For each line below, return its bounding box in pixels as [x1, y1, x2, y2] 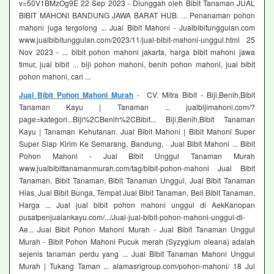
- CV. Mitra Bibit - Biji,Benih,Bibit [133, 89, 255, 100]
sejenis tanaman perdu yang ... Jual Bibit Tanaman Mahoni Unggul [19, 248, 255, 259]
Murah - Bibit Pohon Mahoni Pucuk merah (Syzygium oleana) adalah [19, 236, 255, 247]
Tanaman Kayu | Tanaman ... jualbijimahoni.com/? [19, 102, 255, 113]
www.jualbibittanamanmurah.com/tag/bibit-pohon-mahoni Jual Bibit [19, 163, 255, 174]
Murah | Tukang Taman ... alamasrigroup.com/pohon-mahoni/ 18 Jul [19, 261, 255, 272]
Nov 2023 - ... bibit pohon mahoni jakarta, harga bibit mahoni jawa [19, 46, 255, 57]
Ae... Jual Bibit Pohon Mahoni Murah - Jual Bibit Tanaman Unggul [19, 224, 255, 235]
